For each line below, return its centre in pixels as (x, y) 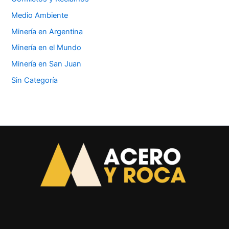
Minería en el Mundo (47, 48)
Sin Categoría (35, 81)
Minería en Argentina (47, 31)
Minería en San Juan (47, 64)
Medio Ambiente (40, 15)
